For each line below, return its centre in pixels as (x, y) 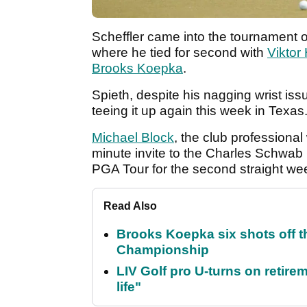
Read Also (130, 206)
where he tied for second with (180, 52)
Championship (163, 249)
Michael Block (133, 137)
